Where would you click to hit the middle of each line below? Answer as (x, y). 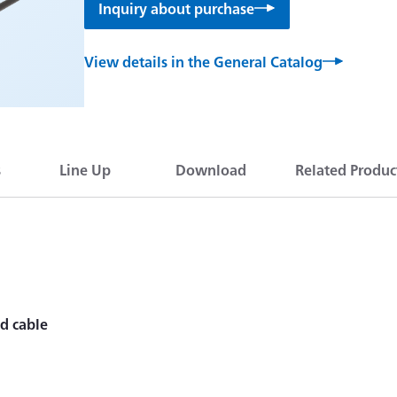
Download (210, 170)
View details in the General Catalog (203, 61)
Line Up (85, 170)
